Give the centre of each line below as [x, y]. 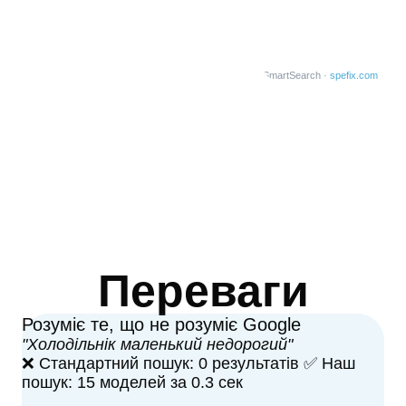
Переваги [203, 291]
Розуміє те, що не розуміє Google [161, 324]
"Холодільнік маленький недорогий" [157, 344]
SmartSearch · [296, 75]
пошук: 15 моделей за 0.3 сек [132, 382]
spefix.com [353, 75]
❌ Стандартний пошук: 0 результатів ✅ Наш [188, 363]
